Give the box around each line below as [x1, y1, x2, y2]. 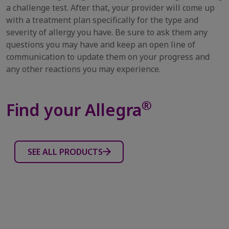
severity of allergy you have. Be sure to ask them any [6, 27, 208, 38]
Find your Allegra [6, 99, 142, 121]
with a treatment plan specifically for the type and [6, 14, 198, 26]
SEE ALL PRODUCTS [27, 146, 103, 157]
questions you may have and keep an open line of [6, 39, 195, 50]
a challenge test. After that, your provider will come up [6, 2, 215, 13]
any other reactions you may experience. [6, 63, 161, 75]
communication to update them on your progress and [6, 51, 210, 62]
